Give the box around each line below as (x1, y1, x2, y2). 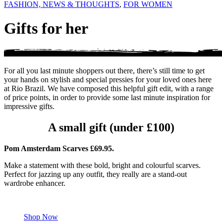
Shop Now (24, 212, 58, 221)
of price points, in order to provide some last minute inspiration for (4, 93, 210, 102)
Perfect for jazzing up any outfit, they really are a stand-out (4, 169, 187, 178)
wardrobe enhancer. (4, 178, 65, 187)
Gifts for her (4, 19, 88, 38)
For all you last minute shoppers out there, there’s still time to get (4, 66, 205, 75)
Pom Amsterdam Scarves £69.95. (4, 144, 114, 153)
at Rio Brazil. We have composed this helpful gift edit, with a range (4, 84, 214, 93)
